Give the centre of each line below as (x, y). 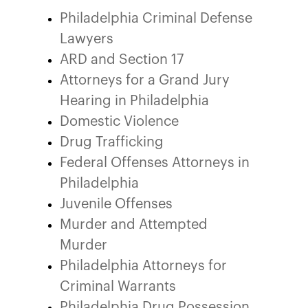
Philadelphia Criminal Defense (156, 19)
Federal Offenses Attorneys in (155, 163)
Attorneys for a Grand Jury (145, 80)
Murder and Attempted (134, 225)
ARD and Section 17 (122, 60)
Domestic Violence (119, 122)
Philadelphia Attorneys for (143, 266)
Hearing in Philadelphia (134, 101)
